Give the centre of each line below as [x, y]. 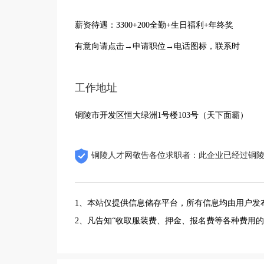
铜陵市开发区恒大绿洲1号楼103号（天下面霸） [161, 115]
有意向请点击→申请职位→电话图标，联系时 [157, 46]
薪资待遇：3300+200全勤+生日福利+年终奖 [154, 25]
